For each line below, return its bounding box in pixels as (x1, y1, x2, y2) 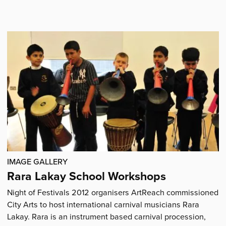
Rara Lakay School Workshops (7, 167, 166, 185)
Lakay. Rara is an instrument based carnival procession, (7, 211, 206, 222)
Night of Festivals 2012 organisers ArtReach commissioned (7, 187, 219, 198)
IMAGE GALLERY (7, 156, 68, 168)
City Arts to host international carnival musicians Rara (7, 199, 200, 210)
